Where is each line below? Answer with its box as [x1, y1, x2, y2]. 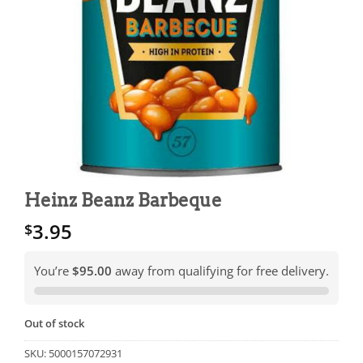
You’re [34, 263, 72, 280]
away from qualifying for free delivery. [112, 263, 329, 280]
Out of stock [24, 316, 84, 331]
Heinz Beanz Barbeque [24, 189, 222, 212]
